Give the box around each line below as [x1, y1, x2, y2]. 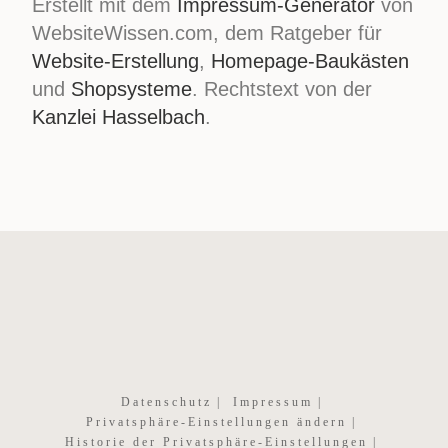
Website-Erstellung [32, 50, 200, 72]
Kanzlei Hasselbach [32, 106, 206, 128]
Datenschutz [120, 395, 212, 409]
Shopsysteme [71, 78, 193, 100]
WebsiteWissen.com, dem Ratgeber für [32, 22, 383, 44]
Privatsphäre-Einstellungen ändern [86, 415, 347, 429]
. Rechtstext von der [192, 78, 373, 100]
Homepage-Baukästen [211, 50, 410, 72]
